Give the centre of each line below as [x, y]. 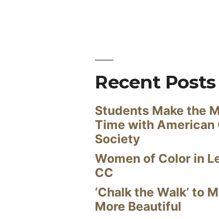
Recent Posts [155, 82]
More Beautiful [138, 207]
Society [118, 139]
